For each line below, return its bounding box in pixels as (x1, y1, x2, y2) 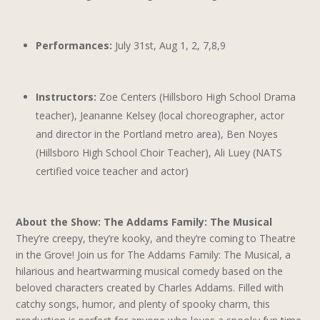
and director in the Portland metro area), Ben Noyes (36, 127, 279, 141)
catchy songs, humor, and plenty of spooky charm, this (16, 297, 271, 311)
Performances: (36, 39, 113, 52)
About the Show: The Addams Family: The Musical (16, 215, 273, 229)
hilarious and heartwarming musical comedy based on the (16, 264, 284, 278)
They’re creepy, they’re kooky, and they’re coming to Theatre (16, 231, 296, 245)
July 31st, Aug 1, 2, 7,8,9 (112, 39, 226, 52)
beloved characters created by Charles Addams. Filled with (16, 281, 284, 294)
